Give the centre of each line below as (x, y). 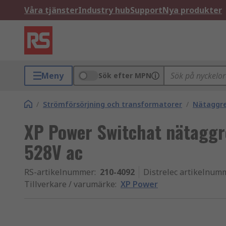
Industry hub (104, 10)
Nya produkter (192, 10)
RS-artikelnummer (59, 172)
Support (146, 10)
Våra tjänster (51, 10)
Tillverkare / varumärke (70, 184)
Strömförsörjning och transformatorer (112, 104)
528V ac (53, 152)
